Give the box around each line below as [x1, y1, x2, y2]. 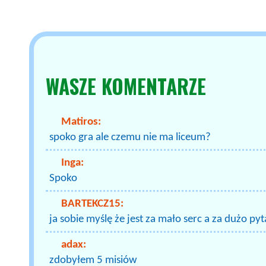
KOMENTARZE [102, 71, 207, 101]
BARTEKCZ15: [61, 198, 124, 210]
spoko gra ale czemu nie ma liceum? [49, 131, 211, 143]
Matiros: [61, 116, 102, 128]
